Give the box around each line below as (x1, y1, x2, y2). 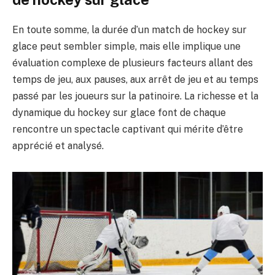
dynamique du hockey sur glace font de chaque (12, 106, 226, 118)
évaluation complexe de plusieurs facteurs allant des (12, 56, 253, 69)
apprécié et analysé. (12, 139, 104, 152)
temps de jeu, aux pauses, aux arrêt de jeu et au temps (12, 73, 258, 85)
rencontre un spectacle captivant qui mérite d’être (12, 123, 243, 135)
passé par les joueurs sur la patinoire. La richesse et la (12, 90, 258, 102)
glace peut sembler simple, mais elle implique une (12, 40, 241, 52)
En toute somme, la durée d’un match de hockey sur (12, 23, 247, 36)
